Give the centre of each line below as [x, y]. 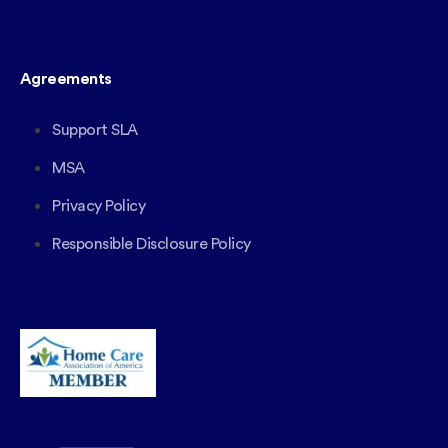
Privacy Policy [98, 206]
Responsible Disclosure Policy [151, 244]
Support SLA [95, 130]
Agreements [66, 79]
